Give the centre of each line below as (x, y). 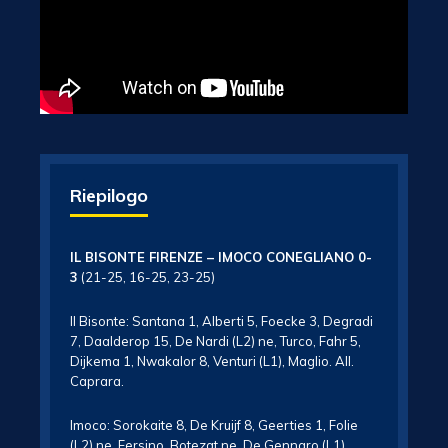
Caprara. (97, 381)
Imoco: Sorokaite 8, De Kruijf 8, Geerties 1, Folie (214, 425)
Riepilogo (109, 195)
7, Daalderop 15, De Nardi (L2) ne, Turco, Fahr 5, (215, 341)
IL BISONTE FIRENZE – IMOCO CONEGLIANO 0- (221, 257)
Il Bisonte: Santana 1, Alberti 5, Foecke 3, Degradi (221, 321)
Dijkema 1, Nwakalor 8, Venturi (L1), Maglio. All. (212, 361)
